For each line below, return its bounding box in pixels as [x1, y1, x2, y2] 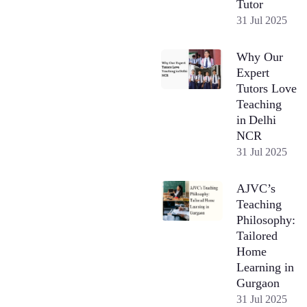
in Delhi [236, 112, 277, 127]
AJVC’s [236, 181, 276, 195]
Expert [236, 65, 270, 79]
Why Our [236, 49, 284, 64]
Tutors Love [236, 81, 297, 95]
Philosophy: [236, 212, 296, 227]
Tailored [236, 228, 278, 243]
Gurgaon [236, 275, 280, 290]
